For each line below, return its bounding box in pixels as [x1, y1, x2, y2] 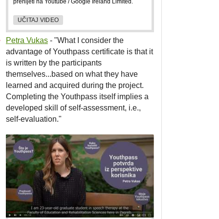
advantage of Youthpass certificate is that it [6, 47, 153, 56]
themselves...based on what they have [6, 70, 138, 79]
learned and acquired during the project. [6, 81, 144, 90]
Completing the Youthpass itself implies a [6, 92, 149, 101]
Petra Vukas [6, 36, 48, 45]
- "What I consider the [48, 36, 124, 45]
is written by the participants [6, 59, 102, 67]
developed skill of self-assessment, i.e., [6, 104, 141, 112]
